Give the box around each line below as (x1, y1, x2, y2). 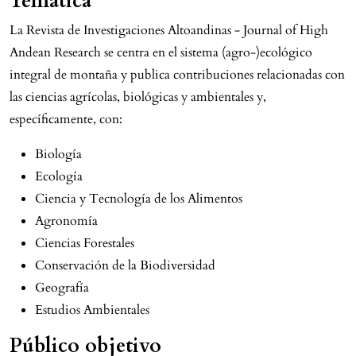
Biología (35, 145, 82, 163)
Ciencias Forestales (35, 234, 134, 252)
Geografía (35, 278, 89, 296)
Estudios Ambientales (35, 300, 149, 319)
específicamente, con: (10, 110, 122, 128)
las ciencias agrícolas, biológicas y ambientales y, (10, 87, 266, 106)
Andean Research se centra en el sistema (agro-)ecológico (10, 43, 312, 61)
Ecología (35, 167, 83, 185)
